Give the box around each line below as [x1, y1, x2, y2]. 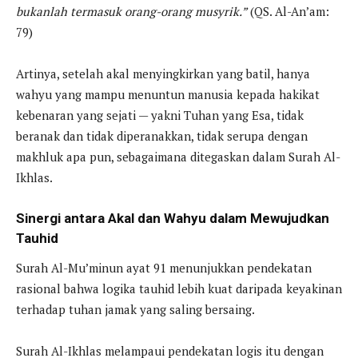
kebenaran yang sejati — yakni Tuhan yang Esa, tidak [16, 107, 304, 124]
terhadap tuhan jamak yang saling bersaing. [16, 301, 255, 318]
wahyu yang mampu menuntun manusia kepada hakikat [16, 86, 320, 103]
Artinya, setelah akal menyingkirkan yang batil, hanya [16, 66, 310, 82]
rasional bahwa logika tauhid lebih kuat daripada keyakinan [16, 280, 342, 297]
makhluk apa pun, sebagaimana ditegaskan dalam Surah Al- [16, 149, 340, 165]
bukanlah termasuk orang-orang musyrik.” [16, 3, 247, 20]
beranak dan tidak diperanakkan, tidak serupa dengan [16, 128, 308, 145]
